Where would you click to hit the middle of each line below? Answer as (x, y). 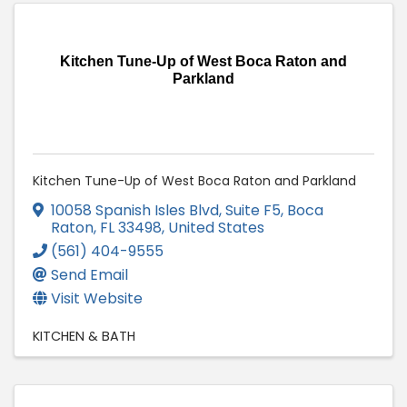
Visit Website (97, 298)
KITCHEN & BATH (84, 336)
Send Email (89, 274)
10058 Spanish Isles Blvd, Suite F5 (166, 210)
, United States (213, 227)
